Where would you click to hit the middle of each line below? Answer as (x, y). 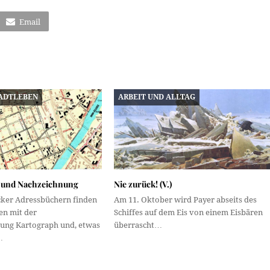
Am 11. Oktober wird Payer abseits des (185, 199)
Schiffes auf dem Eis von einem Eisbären (188, 212)
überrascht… (138, 225)
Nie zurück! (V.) (143, 184)
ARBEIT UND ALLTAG (157, 97)
